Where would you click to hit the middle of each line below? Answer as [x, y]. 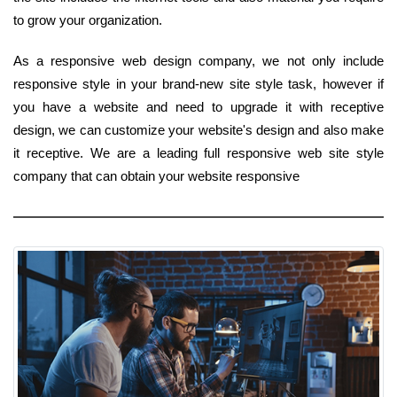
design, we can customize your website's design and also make [198, 129]
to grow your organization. [88, 19]
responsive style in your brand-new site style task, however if [198, 83]
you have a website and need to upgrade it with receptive [198, 106]
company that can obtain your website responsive [156, 175]
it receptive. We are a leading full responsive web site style [198, 152]
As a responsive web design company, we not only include [198, 60]
